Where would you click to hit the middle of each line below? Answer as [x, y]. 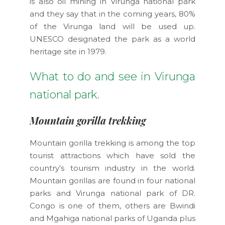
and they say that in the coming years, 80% [113, 14]
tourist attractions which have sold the [113, 155]
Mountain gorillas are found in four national [113, 180]
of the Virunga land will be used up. [113, 26]
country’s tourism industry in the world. [113, 168]
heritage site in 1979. [68, 51]
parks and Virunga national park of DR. [113, 193]
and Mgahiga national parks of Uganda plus [113, 218]
